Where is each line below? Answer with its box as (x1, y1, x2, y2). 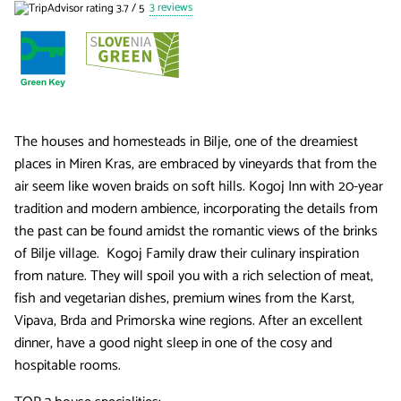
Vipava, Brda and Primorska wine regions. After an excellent (14, 309, 363, 334)
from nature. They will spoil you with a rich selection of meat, (14, 264, 373, 289)
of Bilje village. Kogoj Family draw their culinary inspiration (14, 242, 359, 267)
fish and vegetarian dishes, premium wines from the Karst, (14, 286, 354, 311)
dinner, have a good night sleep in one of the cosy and (14, 331, 332, 356)
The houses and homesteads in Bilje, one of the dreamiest (14, 130, 358, 155)
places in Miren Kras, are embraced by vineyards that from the (14, 152, 377, 177)
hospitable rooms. (14, 354, 121, 379)
